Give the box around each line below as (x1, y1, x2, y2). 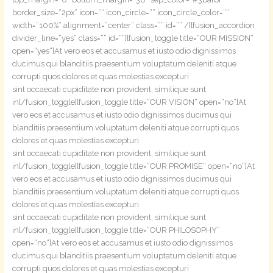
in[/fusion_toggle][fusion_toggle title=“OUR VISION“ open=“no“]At (12, 97, 246, 107)
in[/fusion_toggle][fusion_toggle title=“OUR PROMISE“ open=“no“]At (12, 161, 255, 171)
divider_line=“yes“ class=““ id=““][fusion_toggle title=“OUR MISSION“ (12, 33, 253, 43)
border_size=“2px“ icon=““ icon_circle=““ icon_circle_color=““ (12, 7, 229, 17)
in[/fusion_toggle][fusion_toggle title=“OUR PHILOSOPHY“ (12, 225, 220, 235)
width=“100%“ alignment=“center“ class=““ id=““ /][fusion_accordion (12, 20, 255, 30)
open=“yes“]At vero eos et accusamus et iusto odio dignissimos (12, 46, 236, 55)
